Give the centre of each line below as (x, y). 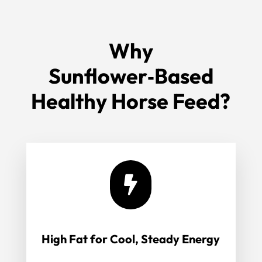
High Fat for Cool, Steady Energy (131, 239)
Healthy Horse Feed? (131, 101)
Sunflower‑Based (131, 76)
